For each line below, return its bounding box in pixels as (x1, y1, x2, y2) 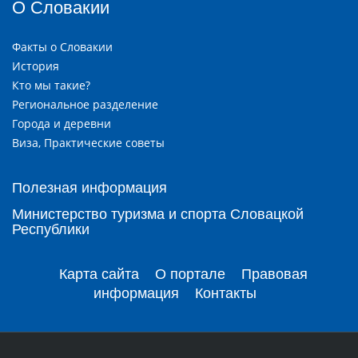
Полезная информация (12, 179, 167, 196)
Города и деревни (12, 115, 111, 131)
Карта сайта (58, 265, 139, 282)
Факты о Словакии (12, 38, 113, 54)
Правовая (241, 265, 308, 282)
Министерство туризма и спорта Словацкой (12, 205, 304, 222)
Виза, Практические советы (12, 134, 165, 150)
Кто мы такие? (12, 77, 90, 93)
